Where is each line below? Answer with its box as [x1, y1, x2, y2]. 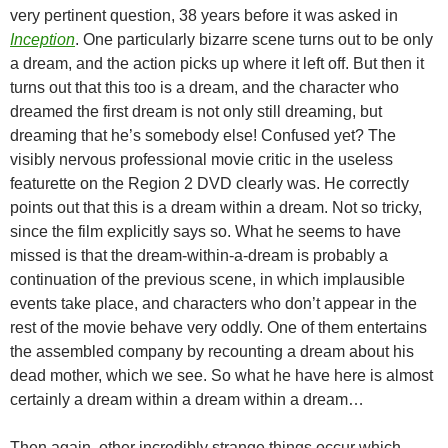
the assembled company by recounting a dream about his [10, 342, 414, 360]
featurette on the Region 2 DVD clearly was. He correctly [10, 174, 409, 192]
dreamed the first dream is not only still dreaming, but [10, 102, 382, 120]
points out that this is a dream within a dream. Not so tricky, [10, 198, 422, 216]
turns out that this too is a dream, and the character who [10, 78, 399, 96]
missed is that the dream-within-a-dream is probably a [10, 246, 388, 264]
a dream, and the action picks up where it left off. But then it [10, 54, 424, 72]
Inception [10, 30, 75, 48]
